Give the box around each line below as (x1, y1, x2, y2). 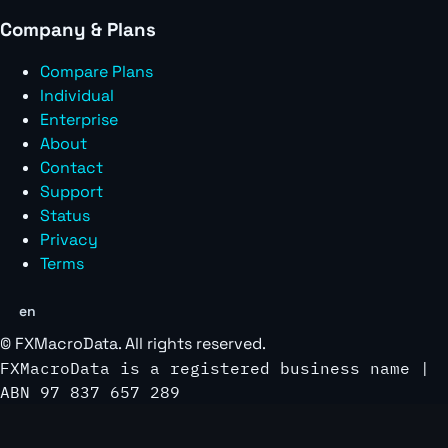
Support (40, 180, 103, 202)
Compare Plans (40, 60, 153, 82)
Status (40, 204, 90, 226)
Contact (40, 156, 103, 178)
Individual (40, 84, 114, 106)
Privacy (40, 228, 98, 250)
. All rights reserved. (118, 333, 266, 355)
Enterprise (40, 108, 118, 130)
